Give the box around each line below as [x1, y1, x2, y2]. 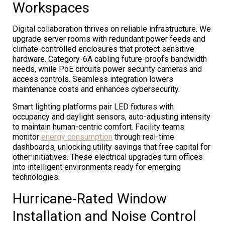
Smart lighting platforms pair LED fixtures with [13, 101, 174, 111]
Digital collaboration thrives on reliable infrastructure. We [13, 24, 211, 34]
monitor [13, 132, 41, 142]
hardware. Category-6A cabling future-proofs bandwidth [13, 54, 207, 64]
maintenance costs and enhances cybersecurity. [13, 84, 180, 94]
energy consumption [41, 132, 113, 142]
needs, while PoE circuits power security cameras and [13, 64, 202, 74]
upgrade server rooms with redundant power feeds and [13, 34, 205, 44]
